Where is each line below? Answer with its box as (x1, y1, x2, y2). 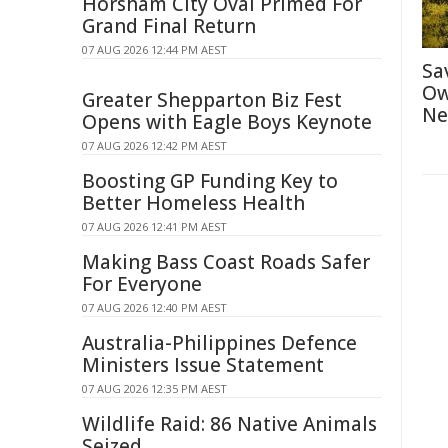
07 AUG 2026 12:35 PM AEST (82, 381, 227, 396)
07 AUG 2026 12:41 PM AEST (82, 219, 227, 234)
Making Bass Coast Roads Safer (82, 249, 370, 275)
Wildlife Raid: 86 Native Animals (82, 411, 377, 437)
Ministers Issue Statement (82, 352, 324, 378)
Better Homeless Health (82, 190, 305, 216)
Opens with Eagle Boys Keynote (82, 109, 372, 135)
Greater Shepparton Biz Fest (82, 87, 342, 113)
